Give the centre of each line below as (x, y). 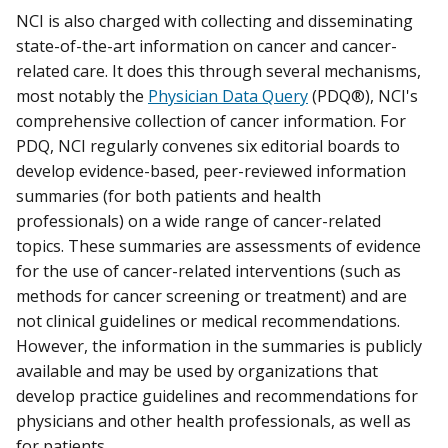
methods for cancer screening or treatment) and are (211, 296)
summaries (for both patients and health (168, 196)
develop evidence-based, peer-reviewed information (211, 171)
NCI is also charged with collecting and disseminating (214, 21)
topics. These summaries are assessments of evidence (218, 246)
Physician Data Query (228, 96)
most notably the (82, 96)
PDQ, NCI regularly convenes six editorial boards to (208, 146)
